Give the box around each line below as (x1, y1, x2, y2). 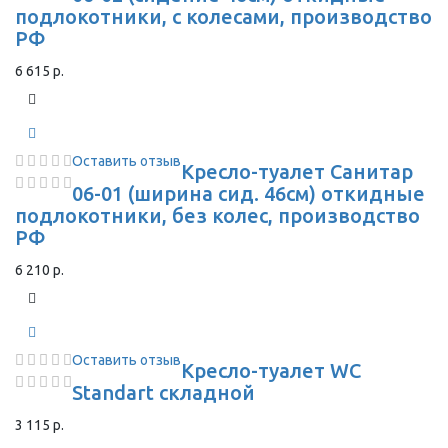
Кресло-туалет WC (181, 359, 361, 382)
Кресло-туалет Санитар (181, 160, 413, 183)
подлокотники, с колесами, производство (15, 5, 432, 28)
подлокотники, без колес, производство (15, 204, 420, 227)
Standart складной (72, 381, 255, 404)
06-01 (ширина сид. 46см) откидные (72, 182, 425, 205)
